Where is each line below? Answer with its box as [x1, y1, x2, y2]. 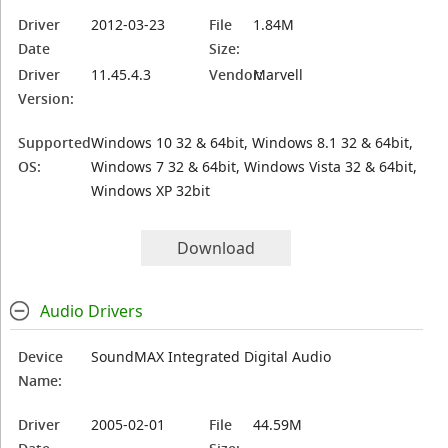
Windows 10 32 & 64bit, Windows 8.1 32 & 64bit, [91, 133, 414, 152]
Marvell [253, 65, 304, 84]
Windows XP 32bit [91, 181, 211, 200]
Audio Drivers [39, 300, 143, 322]
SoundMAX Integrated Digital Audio [91, 347, 332, 366]
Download [177, 237, 256, 259]
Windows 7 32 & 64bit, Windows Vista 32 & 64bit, [91, 157, 418, 176]
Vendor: [209, 65, 264, 84]
